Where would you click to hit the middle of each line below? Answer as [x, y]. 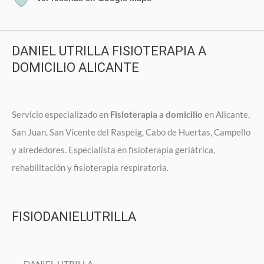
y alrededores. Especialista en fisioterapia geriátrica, [113, 149]
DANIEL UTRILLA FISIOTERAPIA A [109, 51]
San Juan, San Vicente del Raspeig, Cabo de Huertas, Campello [131, 132]
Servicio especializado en [61, 114]
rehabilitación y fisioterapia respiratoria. [91, 167]
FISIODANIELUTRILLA [74, 216]
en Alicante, [226, 114]
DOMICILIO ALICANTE [75, 67]
